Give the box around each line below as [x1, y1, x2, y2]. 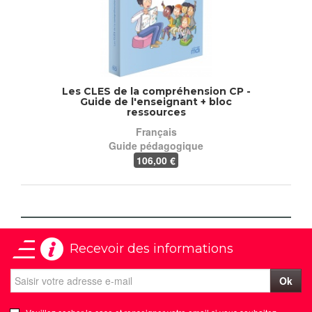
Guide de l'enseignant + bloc [80, 95, 232, 109]
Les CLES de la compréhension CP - [61, 85, 251, 98]
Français [135, 125, 177, 139]
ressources [126, 106, 186, 119]
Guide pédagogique [109, 139, 203, 153]
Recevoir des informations [70, 241, 233, 257]
